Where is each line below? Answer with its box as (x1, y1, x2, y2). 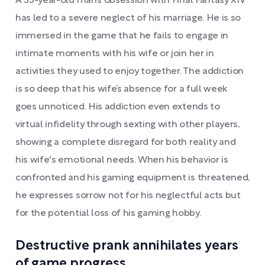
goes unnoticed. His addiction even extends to (15, 103, 220, 111)
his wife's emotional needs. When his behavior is (15, 156, 228, 164)
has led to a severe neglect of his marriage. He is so (15, 14, 241, 22)
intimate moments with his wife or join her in (15, 50, 214, 58)
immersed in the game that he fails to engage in (15, 32, 228, 40)
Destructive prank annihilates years (15, 240, 238, 252)
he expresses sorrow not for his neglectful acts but (15, 192, 241, 200)
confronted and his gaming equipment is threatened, (15, 174, 250, 182)
